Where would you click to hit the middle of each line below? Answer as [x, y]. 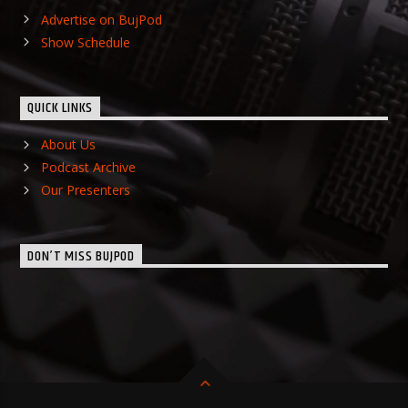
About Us [68, 145]
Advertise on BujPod [101, 19]
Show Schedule [85, 42]
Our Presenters [85, 190]
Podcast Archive [88, 168]
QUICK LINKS [61, 108]
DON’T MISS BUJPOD [82, 257]
